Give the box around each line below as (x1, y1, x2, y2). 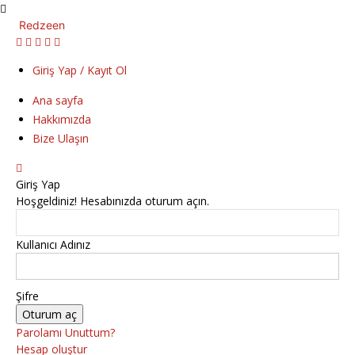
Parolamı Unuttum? (16, 325, 115, 340)
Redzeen (19, 18, 65, 32)
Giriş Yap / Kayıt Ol (32, 63, 127, 78)
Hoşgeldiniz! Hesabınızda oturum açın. (16, 193, 209, 208)
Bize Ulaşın (32, 131, 89, 146)
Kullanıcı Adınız (16, 237, 90, 252)
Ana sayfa (32, 93, 83, 108)
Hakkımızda (32, 112, 91, 127)
